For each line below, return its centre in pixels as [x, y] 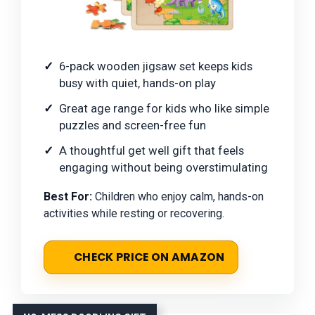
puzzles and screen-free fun [133, 126]
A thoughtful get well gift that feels [152, 151]
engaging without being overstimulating [163, 168]
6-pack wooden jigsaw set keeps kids [156, 66]
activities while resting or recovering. [134, 214]
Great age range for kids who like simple [164, 109]
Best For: [68, 197]
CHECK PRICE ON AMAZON [149, 257]
